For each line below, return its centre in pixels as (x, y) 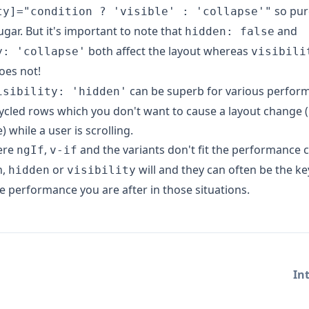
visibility (101, 170)
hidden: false (230, 31)
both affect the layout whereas (168, 51)
